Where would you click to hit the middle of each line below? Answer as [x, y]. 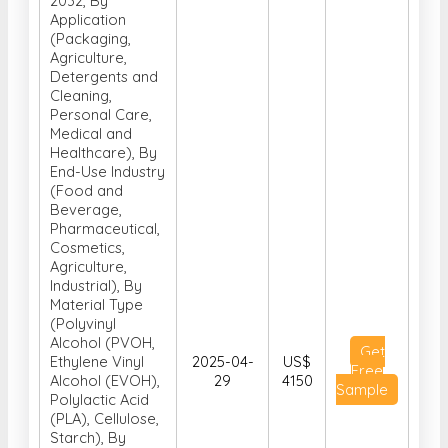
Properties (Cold [107, 420]
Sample [362, 334]
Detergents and [104, 21]
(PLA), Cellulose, [104, 363]
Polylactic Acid [99, 344]
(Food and [86, 135]
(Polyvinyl [83, 268]
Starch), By [88, 382]
